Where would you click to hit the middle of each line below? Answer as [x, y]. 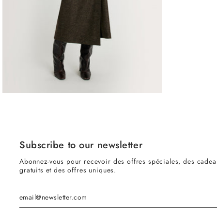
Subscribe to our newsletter [81, 145]
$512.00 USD [137, 73]
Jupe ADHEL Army [32, 72]
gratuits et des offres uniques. [68, 170]
